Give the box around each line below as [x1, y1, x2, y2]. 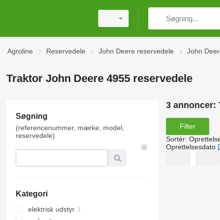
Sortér [165, 135, 185, 143]
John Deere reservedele [99, 47, 174, 55]
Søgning [15, 112, 48, 120]
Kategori [15, 190, 48, 198]
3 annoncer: [165, 100, 219, 110]
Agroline [7, 47, 33, 55]
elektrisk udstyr [27, 205, 75, 213]
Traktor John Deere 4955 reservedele [6, 72, 192, 84]
